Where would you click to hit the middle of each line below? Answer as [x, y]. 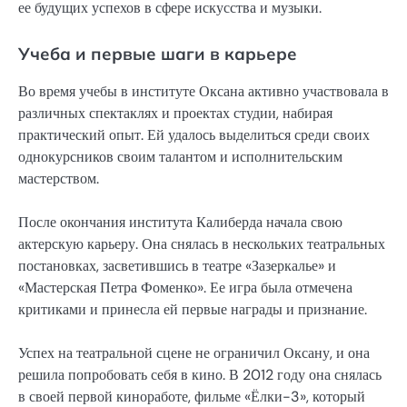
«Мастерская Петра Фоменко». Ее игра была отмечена [185, 287]
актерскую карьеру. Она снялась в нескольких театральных [202, 243]
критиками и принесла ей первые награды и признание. [193, 309]
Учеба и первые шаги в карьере [158, 53]
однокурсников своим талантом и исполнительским [180, 156]
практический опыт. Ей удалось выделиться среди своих [194, 134]
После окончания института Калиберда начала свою [180, 222]
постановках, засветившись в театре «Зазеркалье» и [177, 265]
